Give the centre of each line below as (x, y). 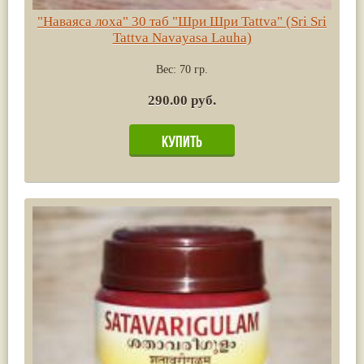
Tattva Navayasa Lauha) (182, 37)
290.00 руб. (182, 100)
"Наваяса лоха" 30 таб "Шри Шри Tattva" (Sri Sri (182, 21)
